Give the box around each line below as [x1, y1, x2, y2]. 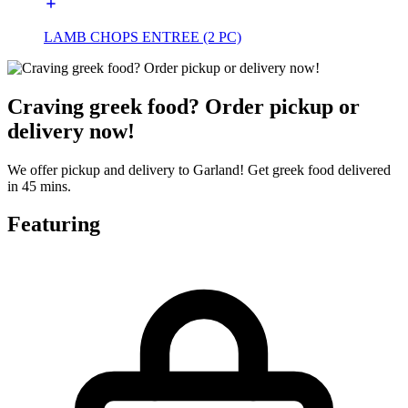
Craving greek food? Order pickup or [7, 94, 360, 118]
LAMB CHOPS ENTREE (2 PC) [44, 28, 241, 45]
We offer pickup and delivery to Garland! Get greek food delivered [7, 161, 391, 178]
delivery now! [7, 118, 135, 143]
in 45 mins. [7, 178, 71, 194]
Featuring [7, 212, 100, 237]
